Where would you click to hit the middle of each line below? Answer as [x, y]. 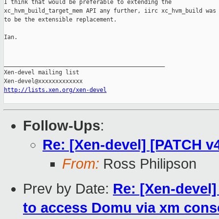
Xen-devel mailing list [42, 73]
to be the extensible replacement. [60, 20]
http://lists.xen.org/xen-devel [55, 90]
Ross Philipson [148, 164]
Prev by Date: [68, 189]
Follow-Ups [62, 126]
